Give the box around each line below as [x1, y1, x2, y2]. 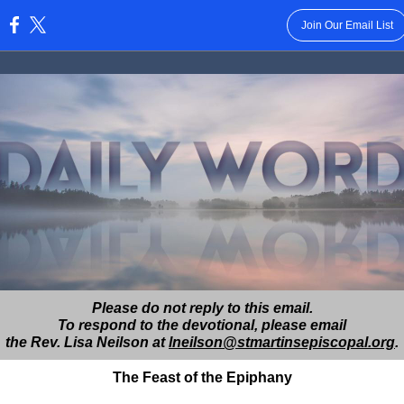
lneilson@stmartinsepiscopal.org [169, 335, 395, 350]
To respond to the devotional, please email [58, 317, 346, 333]
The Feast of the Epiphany [112, 370, 292, 385]
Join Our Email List [300, 19, 393, 32]
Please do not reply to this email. [91, 300, 313, 316]
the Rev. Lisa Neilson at [5, 335, 169, 350]
